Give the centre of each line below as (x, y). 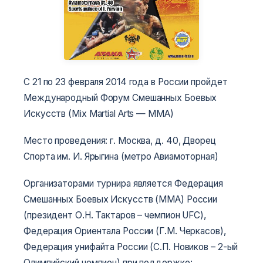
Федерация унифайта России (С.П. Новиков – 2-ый (131, 247)
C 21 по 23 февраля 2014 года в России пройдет (126, 82)
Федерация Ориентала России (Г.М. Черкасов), (125, 231)
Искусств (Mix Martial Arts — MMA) (99, 113)
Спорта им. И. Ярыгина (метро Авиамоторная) (121, 156)
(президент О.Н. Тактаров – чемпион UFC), (115, 215)
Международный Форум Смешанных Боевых (120, 97)
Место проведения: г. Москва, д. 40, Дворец (120, 140)
